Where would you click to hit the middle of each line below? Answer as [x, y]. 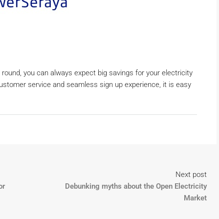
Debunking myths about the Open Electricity [136, 186]
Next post [191, 175]
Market [195, 198]
